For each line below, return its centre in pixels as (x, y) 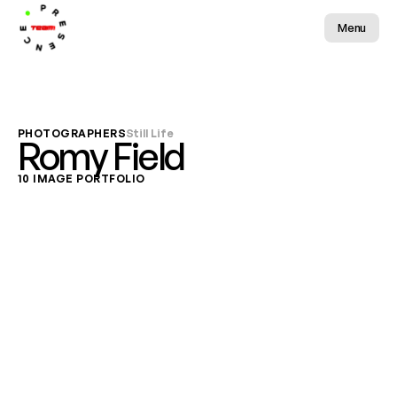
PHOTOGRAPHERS (72, 133)
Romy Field (101, 156)
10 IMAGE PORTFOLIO (82, 179)
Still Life (150, 133)
